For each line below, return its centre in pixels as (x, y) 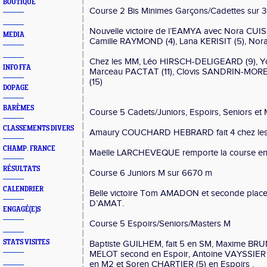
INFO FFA (17, 68)
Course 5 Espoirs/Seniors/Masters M (160, 224)
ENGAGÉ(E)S (22, 209)
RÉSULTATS (21, 169)
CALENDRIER (23, 189)
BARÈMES (18, 108)
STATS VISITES (26, 242)
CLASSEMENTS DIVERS (38, 128)
